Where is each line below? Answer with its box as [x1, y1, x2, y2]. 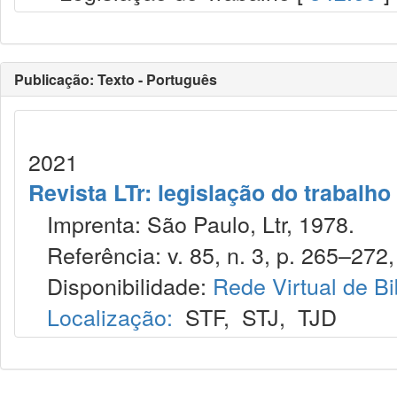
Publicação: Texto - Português [14, 69, 217, 90]
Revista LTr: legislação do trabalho [28, 176, 391, 208]
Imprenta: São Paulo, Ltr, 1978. [28, 207, 354, 239]
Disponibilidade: [28, 269, 213, 301]
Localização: [47, 300, 173, 332]
